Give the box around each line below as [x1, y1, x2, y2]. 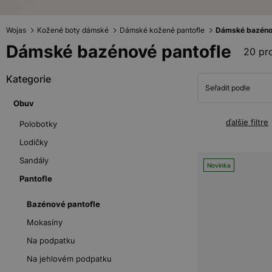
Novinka [206, 161, 231, 169]
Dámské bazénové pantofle [6, 41, 231, 62]
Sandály [19, 155, 49, 165]
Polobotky [19, 119, 57, 129]
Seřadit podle [205, 83, 250, 92]
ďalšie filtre [226, 117, 269, 127]
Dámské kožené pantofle [120, 25, 205, 35]
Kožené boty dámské [37, 25, 109, 35]
